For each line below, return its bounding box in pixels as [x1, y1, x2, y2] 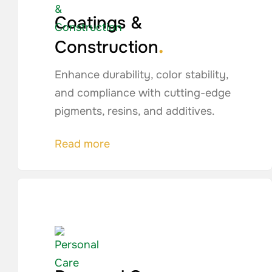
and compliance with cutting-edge [55, 86, 231, 100]
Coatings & [55, 12, 143, 34]
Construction [55, 36, 159, 58]
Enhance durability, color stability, [55, 68, 229, 81]
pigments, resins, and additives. [55, 104, 216, 118]
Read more [55, 137, 110, 151]
